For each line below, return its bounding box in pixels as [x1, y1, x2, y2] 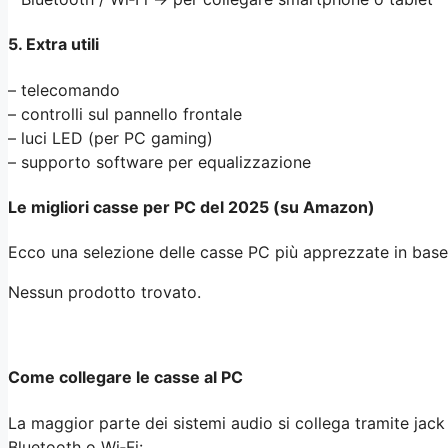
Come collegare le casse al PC [8, 367, 243, 388]
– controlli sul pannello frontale [8, 103, 242, 124]
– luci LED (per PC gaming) [8, 127, 213, 148]
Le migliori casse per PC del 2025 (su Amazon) [8, 196, 375, 217]
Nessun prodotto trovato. [8, 282, 201, 303]
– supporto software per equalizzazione [8, 151, 311, 172]
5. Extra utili [8, 34, 99, 55]
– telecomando [8, 79, 120, 100]
